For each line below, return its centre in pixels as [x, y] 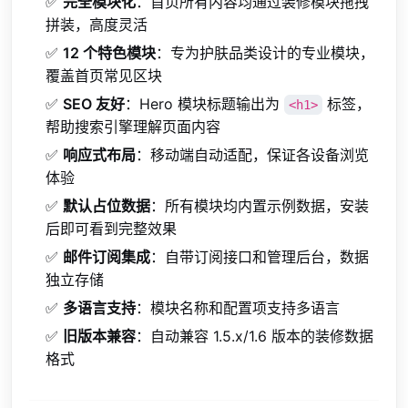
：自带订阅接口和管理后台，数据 [260, 256]
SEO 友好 [94, 103]
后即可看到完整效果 [112, 228]
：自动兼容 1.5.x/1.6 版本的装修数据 [255, 336]
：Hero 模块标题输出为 [205, 103]
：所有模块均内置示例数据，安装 [260, 205]
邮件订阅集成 [107, 256]
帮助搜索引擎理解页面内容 [133, 126]
